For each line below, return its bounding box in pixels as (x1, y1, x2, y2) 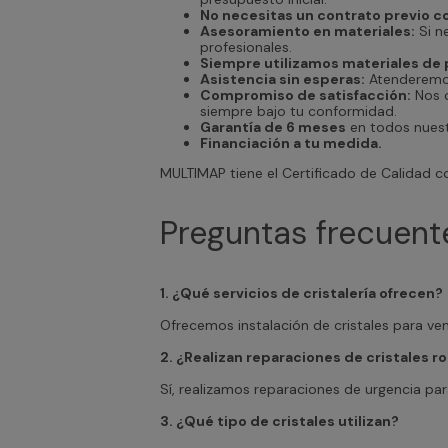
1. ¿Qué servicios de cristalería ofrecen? (160, 284, 443, 303)
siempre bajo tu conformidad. (200, 102, 397, 121)
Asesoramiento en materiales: (200, 22, 415, 41)
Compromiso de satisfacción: (200, 86, 411, 105)
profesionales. (200, 38, 292, 57)
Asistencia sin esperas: (200, 70, 365, 89)
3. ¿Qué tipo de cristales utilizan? (160, 412, 399, 431)
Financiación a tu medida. (200, 134, 382, 153)
